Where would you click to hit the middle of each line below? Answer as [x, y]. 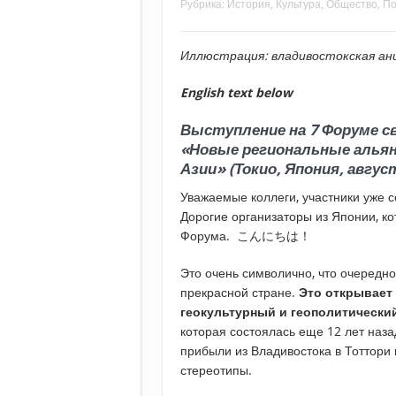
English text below [236, 93]
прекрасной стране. [240, 293]
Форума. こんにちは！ [246, 236]
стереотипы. [216, 370]
